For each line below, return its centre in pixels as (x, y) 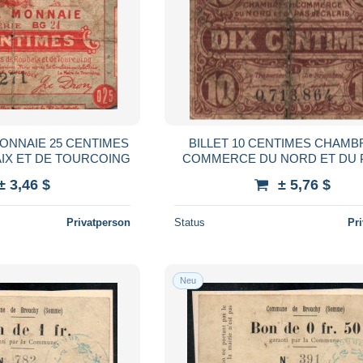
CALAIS (293, 173)
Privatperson (99, 222)
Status (190, 222)
